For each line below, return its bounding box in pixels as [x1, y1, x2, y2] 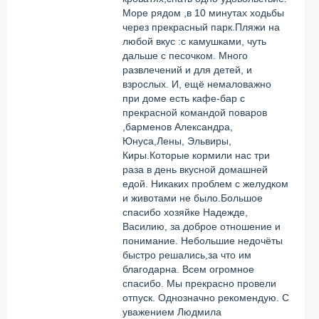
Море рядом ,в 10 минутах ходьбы [122, 7, 284, 19]
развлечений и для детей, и [122, 64, 252, 75]
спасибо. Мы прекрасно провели [122, 278, 276, 289]
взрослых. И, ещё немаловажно [122, 78, 271, 90]
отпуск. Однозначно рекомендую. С [122, 292, 289, 303]
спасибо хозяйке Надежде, [122, 206, 248, 218]
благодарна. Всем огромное [122, 263, 254, 275]
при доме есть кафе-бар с [122, 93, 245, 104]
